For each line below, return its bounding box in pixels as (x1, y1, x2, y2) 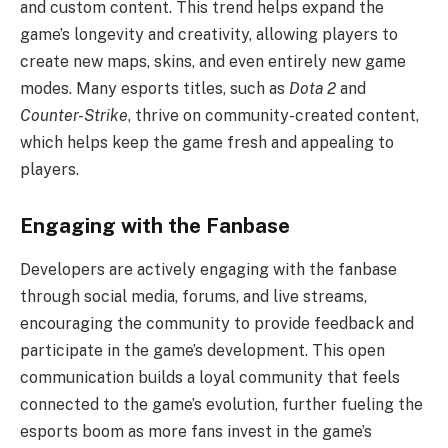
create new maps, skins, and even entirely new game (20, 52, 406, 72)
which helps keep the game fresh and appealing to (20, 133, 394, 153)
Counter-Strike (20, 106, 128, 126)
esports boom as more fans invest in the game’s (20, 422, 372, 442)
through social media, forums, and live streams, (20, 287, 367, 307)
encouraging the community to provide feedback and (20, 314, 414, 334)
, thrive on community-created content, (128, 106, 419, 126)
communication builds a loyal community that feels (20, 368, 400, 388)
